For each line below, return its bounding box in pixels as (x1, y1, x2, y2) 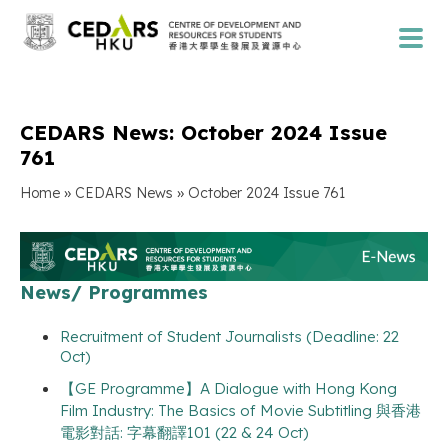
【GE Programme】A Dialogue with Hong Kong (60, 378, 397, 398)
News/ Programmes (20, 280, 208, 304)
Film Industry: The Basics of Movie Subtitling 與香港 (60, 400, 421, 420)
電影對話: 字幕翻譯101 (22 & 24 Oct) (60, 422, 309, 442)
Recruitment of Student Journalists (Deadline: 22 (60, 326, 399, 346)
